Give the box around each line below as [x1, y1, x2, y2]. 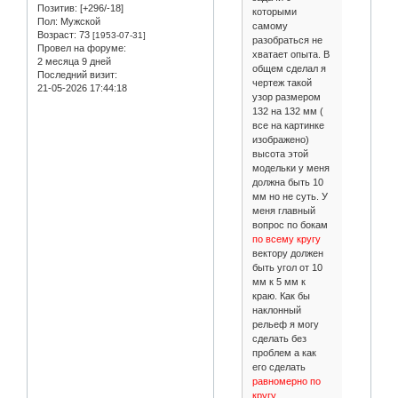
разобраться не [251, 35, 322, 46]
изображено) [251, 134, 309, 146]
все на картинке [251, 120, 324, 131]
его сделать [251, 362, 306, 373]
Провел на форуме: [37, 42, 126, 53]
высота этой [251, 148, 308, 160]
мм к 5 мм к [251, 276, 306, 288]
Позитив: [37, 2, 77, 13]
